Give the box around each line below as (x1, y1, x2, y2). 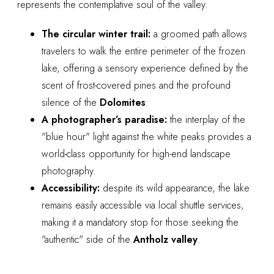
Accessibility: (42, 180, 100, 195)
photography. (42, 163, 96, 178)
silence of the (42, 95, 100, 109)
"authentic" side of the (42, 232, 133, 246)
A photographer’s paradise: (42, 112, 167, 127)
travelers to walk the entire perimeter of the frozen (42, 43, 245, 58)
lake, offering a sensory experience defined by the (42, 61, 248, 75)
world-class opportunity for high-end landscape (42, 146, 231, 161)
